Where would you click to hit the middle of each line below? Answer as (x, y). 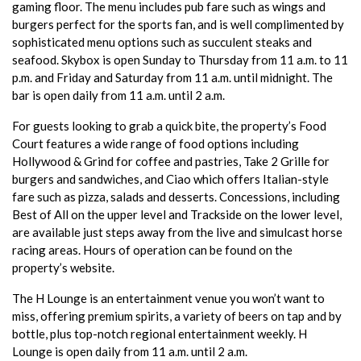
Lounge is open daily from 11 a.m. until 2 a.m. (130, 351)
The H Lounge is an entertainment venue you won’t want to (168, 298)
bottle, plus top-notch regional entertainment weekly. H (160, 333)
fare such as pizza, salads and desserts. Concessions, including (176, 196)
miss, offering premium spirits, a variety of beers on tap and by (177, 315)
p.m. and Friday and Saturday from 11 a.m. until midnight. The (172, 77)
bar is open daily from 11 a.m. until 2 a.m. (118, 95)
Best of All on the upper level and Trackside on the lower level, (177, 214)
